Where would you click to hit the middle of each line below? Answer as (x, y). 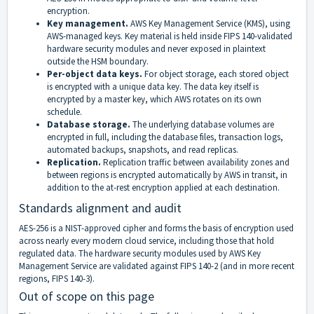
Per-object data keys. (96, 74)
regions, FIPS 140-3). (57, 279)
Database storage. (90, 125)
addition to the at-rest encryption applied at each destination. (163, 188)
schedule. (64, 112)
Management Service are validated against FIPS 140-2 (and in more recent (157, 266)
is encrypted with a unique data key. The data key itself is (153, 87)
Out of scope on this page (87, 296)
